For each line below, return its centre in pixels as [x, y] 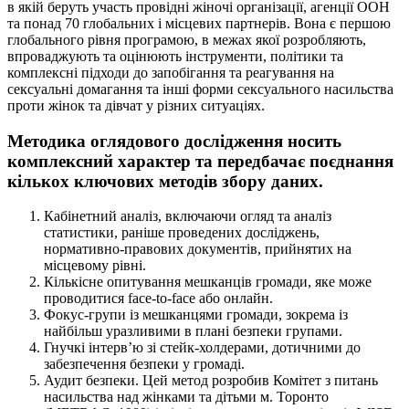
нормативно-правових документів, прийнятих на [198, 249]
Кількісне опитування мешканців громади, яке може [208, 282]
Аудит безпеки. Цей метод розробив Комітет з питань [211, 381]
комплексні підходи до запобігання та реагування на [171, 72]
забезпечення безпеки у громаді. [144, 364]
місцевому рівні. [95, 266]
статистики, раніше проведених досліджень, [182, 233]
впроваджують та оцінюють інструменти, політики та [175, 56]
